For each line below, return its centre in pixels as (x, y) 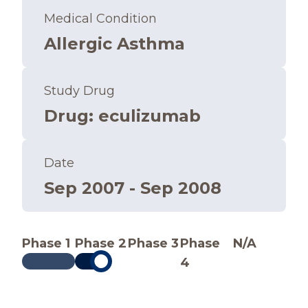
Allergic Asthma (114, 44)
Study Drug (79, 91)
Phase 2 (100, 243)
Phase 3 (153, 243)
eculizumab (150, 116)
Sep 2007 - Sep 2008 (133, 188)
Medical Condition (100, 19)
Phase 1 (46, 243)
